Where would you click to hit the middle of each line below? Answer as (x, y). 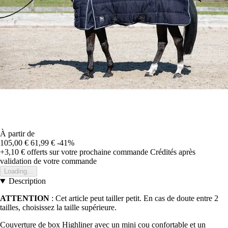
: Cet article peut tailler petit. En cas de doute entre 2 (134, 198)
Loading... (19, 172)
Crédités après (173, 152)
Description (27, 181)
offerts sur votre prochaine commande (87, 152)
